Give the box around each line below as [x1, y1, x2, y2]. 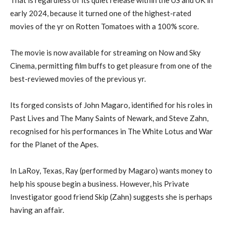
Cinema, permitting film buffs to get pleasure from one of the [10, 61, 212, 70]
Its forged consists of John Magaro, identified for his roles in [10, 100, 212, 109]
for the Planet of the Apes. [10, 139, 98, 149]
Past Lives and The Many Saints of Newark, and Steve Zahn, [10, 113, 208, 123]
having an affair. [10, 205, 64, 214]
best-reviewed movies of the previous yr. [10, 74, 146, 83]
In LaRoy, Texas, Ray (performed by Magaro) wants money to [10, 165, 212, 175]
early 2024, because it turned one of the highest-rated [10, 8, 191, 18]
